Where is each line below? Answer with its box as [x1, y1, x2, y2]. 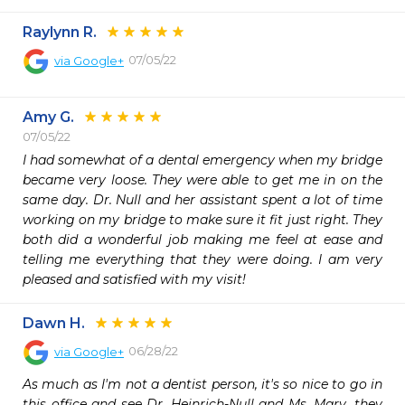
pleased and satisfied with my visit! [23, 271, 246, 287]
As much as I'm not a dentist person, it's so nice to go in [23, 376, 382, 392]
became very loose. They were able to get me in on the [23, 172, 382, 188]
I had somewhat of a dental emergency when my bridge [23, 152, 382, 168]
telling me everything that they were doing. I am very [23, 251, 382, 268]
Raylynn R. [23, 24, 97, 41]
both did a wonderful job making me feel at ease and [23, 231, 382, 248]
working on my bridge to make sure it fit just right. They [23, 212, 382, 228]
